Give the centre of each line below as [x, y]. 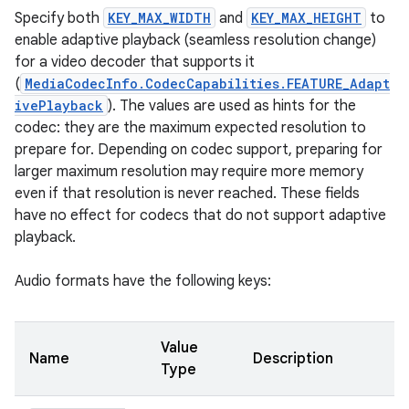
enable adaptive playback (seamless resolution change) [195, 40]
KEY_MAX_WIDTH [159, 18]
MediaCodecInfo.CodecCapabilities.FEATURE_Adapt [207, 84]
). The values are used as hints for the [232, 106]
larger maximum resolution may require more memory [189, 172]
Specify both [59, 18]
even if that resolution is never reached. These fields [187, 194]
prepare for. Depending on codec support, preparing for [199, 150]
